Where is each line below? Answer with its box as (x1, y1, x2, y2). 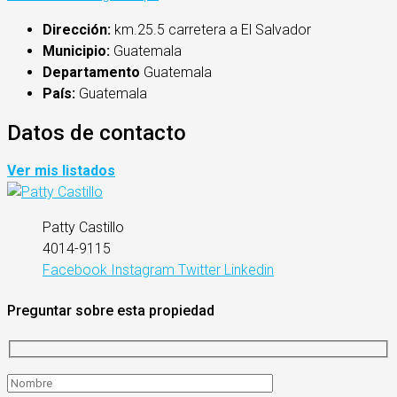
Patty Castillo (43, 219, 124, 237)
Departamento (43, 63, 140, 81)
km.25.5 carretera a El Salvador (111, 20, 311, 38)
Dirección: (43, 20, 111, 38)
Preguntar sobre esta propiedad (7, 301, 214, 319)
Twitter (178, 261, 221, 279)
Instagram (111, 261, 175, 279)
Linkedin (224, 261, 274, 279)
